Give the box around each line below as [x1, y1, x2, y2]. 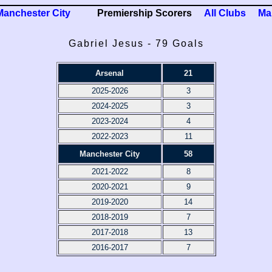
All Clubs [204, 8, 246, 19]
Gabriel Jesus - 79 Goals [68, 38, 204, 49]
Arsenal [95, 69, 124, 78]
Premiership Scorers [97, 8, 192, 19]
